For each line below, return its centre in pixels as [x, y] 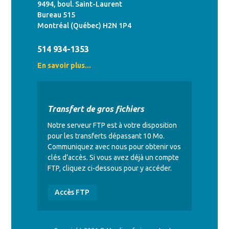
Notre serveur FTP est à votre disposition [112, 125]
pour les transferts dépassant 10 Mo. [106, 136]
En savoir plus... [64, 65]
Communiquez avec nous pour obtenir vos [114, 146]
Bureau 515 [56, 15]
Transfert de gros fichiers [96, 109]
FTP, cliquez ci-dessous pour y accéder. [109, 168]
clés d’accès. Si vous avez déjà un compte [113, 157]
